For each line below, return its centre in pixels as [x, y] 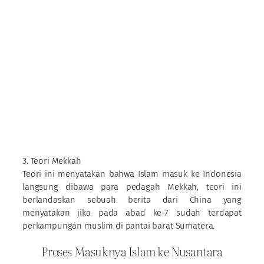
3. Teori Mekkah [52, 161]
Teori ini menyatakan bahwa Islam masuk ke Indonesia [132, 174]
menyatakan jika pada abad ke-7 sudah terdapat [132, 212]
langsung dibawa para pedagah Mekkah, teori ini [132, 187]
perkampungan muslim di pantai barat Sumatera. [119, 225]
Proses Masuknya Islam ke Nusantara [132, 251]
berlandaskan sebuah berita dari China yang [132, 199]
